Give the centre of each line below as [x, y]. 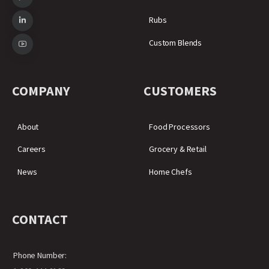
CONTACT [40, 219]
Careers [32, 149]
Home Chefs [171, 172]
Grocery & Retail [178, 149]
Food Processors [180, 126]
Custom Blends [176, 42]
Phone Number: [40, 255]
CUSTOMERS [180, 90]
